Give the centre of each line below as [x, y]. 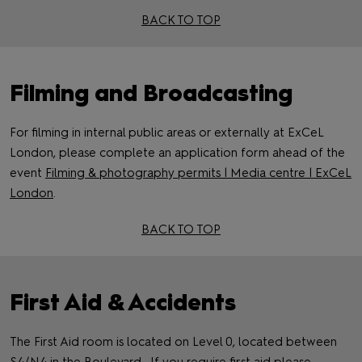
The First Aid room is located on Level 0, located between [173, 342]
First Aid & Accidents [123, 303]
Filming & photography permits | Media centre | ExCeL [198, 173]
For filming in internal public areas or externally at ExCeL [166, 133]
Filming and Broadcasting [151, 93]
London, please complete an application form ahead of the [177, 153]
